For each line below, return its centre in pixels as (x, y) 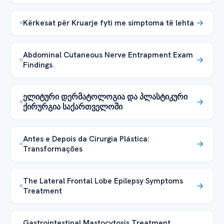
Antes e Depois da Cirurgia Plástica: (86, 138)
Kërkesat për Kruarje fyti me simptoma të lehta (108, 22)
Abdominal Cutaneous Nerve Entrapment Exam (108, 54)
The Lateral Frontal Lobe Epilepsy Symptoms (103, 180)
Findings (38, 64)
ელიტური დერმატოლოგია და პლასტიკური (105, 96)
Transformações (53, 148)
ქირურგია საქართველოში (73, 106)
